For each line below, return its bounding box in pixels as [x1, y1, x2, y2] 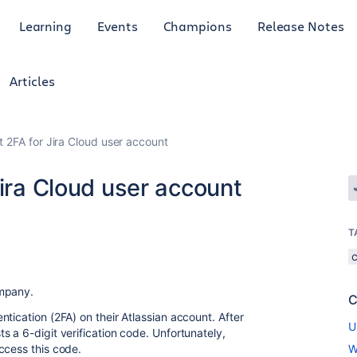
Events [97, 17, 138, 34]
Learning [18, 17, 73, 34]
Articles [10, 73, 55, 89]
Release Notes [257, 17, 344, 34]
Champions [163, 17, 232, 34]
